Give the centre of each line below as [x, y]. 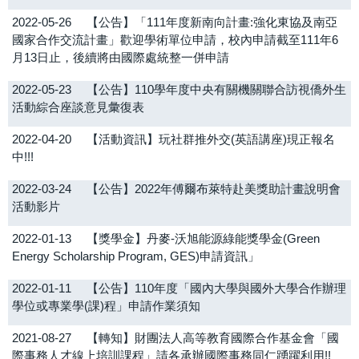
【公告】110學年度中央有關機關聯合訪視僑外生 [216, 90]
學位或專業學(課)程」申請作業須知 [106, 306]
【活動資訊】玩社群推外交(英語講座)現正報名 [211, 139]
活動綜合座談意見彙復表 [78, 107]
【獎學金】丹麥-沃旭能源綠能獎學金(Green [203, 239]
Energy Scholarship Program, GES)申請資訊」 [136, 256]
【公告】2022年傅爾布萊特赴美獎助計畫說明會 [214, 189]
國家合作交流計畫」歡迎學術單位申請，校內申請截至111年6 [175, 40]
